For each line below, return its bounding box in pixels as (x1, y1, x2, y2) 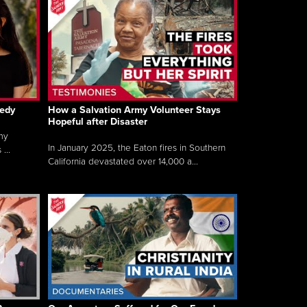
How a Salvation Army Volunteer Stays (48, 104, 221, 116)
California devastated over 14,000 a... (48, 156, 198, 168)
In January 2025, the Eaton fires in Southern (48, 143, 225, 154)
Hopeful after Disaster (48, 116, 147, 128)
